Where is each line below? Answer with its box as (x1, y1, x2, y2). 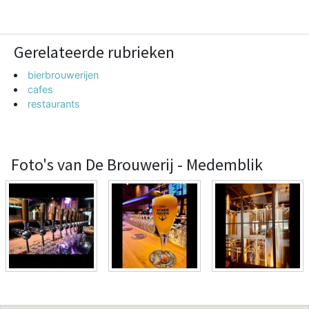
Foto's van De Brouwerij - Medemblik (11, 153, 263, 175)
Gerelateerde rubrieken (14, 41, 175, 63)
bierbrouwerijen (28, 68, 99, 81)
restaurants (28, 97, 81, 110)
